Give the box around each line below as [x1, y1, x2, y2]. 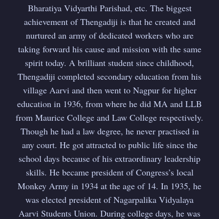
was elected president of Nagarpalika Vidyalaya [25, 193, 194, 205]
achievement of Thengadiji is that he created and [23, 15, 196, 27]
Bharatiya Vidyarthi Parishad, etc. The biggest [27, 1, 192, 14]
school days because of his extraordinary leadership [19, 152, 200, 164]
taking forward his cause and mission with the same [18, 43, 201, 55]
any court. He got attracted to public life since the [22, 138, 197, 151]
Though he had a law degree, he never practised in [20, 125, 199, 137]
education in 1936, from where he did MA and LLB [17, 97, 202, 109]
